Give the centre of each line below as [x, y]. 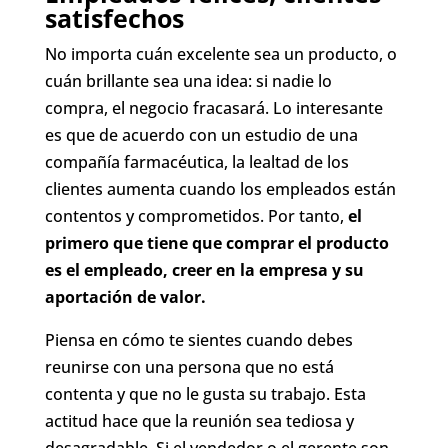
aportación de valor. [125, 296]
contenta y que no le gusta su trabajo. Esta [205, 393]
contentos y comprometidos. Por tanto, [194, 215]
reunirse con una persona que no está [189, 366]
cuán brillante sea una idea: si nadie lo [188, 80]
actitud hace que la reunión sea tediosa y [199, 420]
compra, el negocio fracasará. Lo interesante [213, 107]
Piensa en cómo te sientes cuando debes [198, 339]
